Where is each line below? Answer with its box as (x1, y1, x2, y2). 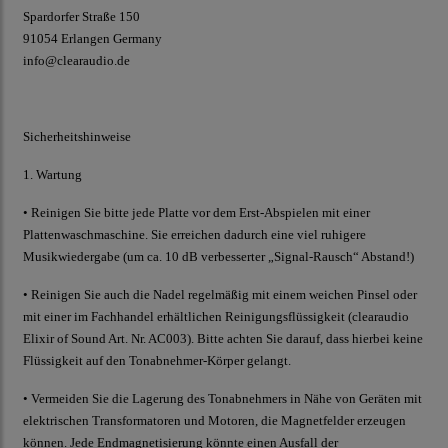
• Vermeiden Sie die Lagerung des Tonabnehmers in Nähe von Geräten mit (23, 391, 422, 407)
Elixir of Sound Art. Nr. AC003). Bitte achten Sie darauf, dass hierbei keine (23, 331, 423, 347)
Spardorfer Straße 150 (23, 9, 140, 25)
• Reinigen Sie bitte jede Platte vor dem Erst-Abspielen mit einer (23, 205, 370, 221)
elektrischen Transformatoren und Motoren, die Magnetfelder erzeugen (23, 413, 406, 429)
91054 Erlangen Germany (23, 31, 162, 47)
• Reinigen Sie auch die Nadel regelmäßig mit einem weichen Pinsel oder (23, 287, 417, 303)
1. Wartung (23, 167, 82, 183)
